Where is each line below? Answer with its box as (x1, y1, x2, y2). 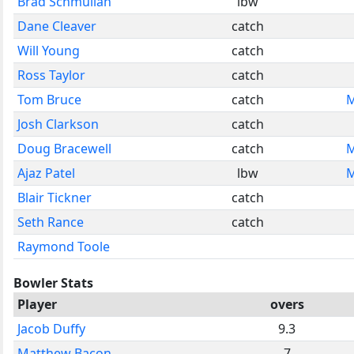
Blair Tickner (17, 188, 92, 206)
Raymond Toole (17, 237, 110, 255)
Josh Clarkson (17, 115, 99, 133)
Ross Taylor (17, 66, 85, 84)
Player (17, 295, 57, 313)
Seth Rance (17, 213, 84, 231)
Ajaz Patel (17, 164, 75, 182)
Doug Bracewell (17, 139, 111, 157)
